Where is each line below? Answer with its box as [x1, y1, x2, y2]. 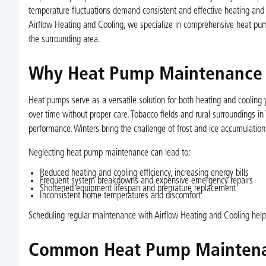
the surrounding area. [28, 34, 100, 45]
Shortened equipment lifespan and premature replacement [39, 183, 236, 194]
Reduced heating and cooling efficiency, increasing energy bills [39, 169, 249, 179]
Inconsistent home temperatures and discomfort [39, 191, 201, 201]
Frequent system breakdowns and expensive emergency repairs [39, 176, 253, 186]
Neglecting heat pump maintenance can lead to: [28, 148, 191, 158]
